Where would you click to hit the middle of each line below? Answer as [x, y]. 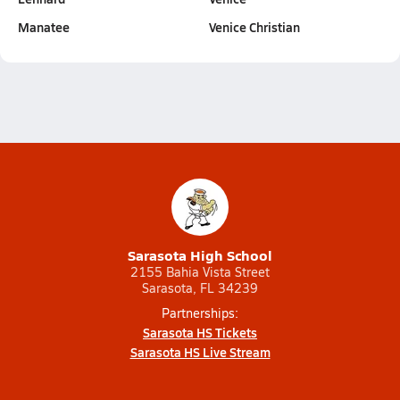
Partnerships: [200, 313]
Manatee [44, 27]
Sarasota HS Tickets [200, 332]
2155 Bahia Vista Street [200, 272]
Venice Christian [254, 27]
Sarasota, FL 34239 [200, 288]
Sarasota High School [200, 255]
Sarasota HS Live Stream [200, 352]
